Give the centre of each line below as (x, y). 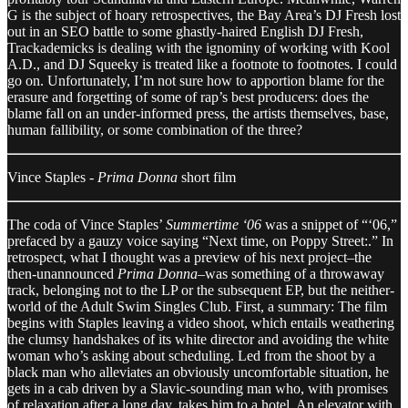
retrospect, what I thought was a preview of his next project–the (189, 257)
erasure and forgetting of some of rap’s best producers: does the (188, 97)
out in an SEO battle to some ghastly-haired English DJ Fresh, (185, 31)
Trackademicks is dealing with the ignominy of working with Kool (199, 47)
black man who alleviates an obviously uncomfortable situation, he (198, 372)
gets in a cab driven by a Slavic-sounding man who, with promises (198, 388)
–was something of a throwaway (291, 273)
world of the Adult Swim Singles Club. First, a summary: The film (197, 306)
